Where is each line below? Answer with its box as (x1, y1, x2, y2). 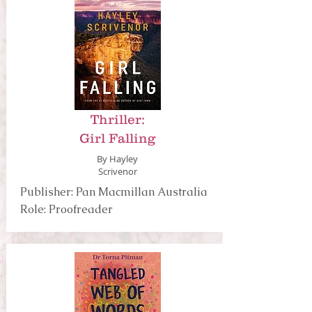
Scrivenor (97, 165, 137, 178)
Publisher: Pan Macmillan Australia (19, 185, 208, 199)
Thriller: (90, 112, 145, 127)
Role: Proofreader (19, 202, 113, 217)
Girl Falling (79, 131, 155, 146)
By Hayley (97, 153, 138, 165)
